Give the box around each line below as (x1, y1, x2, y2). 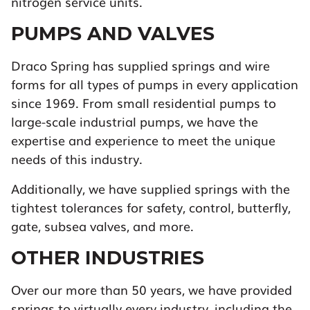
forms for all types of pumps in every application (11, 75, 298, 93)
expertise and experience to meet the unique (11, 131, 275, 149)
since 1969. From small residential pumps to (11, 93, 276, 112)
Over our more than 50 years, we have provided (11, 280, 292, 299)
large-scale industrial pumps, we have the (11, 112, 258, 131)
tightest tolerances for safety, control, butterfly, (11, 198, 291, 217)
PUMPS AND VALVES (11, 22, 215, 46)
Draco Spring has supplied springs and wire (11, 56, 270, 75)
